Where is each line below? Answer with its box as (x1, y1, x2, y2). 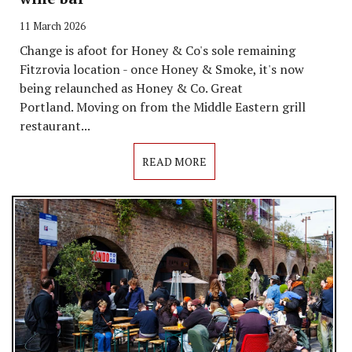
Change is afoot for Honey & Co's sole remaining (20, 42, 295, 59)
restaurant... (20, 117, 90, 134)
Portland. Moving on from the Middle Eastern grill (20, 98, 306, 115)
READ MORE (141, 154, 207, 169)
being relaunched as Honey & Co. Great (20, 79, 243, 97)
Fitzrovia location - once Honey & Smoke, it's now (20, 60, 304, 78)
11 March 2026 (20, 20, 86, 33)
